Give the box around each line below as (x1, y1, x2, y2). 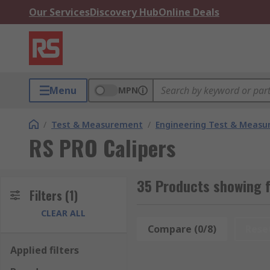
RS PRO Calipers (29, 131, 175, 163)
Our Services (29, 5, 90, 19)
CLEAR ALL (41, 207, 86, 219)
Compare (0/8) (147, 222, 216, 236)
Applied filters (10, 243, 79, 257)
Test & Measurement (51, 119, 143, 130)
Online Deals (159, 5, 219, 19)
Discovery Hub (90, 5, 159, 19)
